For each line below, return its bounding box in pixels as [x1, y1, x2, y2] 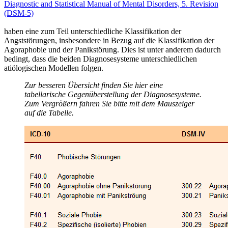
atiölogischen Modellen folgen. [4, 63, 103, 72]
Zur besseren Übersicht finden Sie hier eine [24, 80, 163, 90]
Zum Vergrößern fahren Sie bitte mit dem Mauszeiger [24, 99, 194, 108]
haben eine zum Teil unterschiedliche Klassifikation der [4, 26, 181, 36]
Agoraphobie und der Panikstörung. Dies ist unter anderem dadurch [4, 45, 221, 54]
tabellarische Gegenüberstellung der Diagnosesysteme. [24, 90, 202, 99]
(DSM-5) [4, 8, 34, 17]
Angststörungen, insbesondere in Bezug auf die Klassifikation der [4, 36, 214, 45]
